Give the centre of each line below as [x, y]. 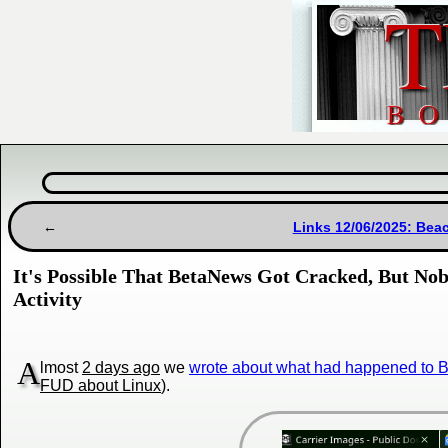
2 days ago [121, 368]
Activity [47, 299]
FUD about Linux [100, 386]
